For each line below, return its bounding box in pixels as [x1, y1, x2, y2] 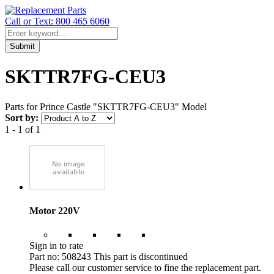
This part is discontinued [94, 251, 188, 262]
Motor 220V [29, 206, 80, 217]
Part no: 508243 [29, 251, 91, 262]
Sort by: [5, 112, 39, 123]
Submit [10, 42, 35, 51]
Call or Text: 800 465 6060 [5, 16, 109, 26]
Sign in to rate [29, 240, 83, 251]
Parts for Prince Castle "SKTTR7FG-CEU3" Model [5, 101, 207, 112]
